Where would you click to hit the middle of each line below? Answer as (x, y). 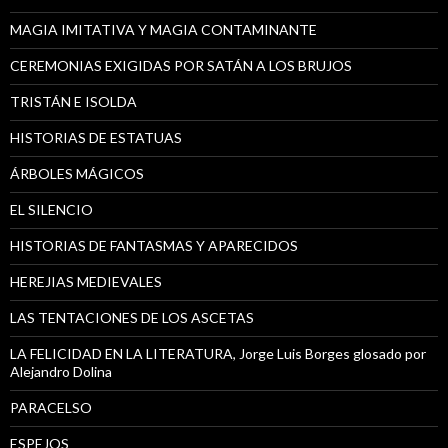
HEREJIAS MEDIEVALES (86, 281)
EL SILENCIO (51, 209)
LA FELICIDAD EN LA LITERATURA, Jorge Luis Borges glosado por (218, 353)
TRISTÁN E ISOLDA (73, 101)
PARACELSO (51, 407)
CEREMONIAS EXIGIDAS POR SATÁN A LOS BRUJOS (181, 65)
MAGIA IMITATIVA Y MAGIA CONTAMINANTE (163, 29)
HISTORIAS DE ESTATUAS (96, 137)
